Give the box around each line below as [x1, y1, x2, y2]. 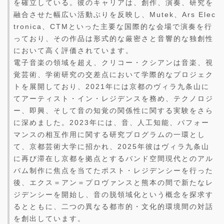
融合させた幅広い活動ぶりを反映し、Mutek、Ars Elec [13, 10, 216, 19]
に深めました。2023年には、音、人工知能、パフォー [13, 118, 209, 127]
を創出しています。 [13, 214, 85, 223]
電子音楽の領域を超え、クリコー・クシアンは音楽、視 [13, 58, 213, 67]
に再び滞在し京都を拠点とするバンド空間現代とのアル [13, 154, 213, 163]
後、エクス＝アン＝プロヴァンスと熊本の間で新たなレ [13, 178, 213, 187]
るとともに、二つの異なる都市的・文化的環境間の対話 [13, 202, 213, 211]
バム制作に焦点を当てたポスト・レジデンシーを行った [13, 166, 213, 175]
